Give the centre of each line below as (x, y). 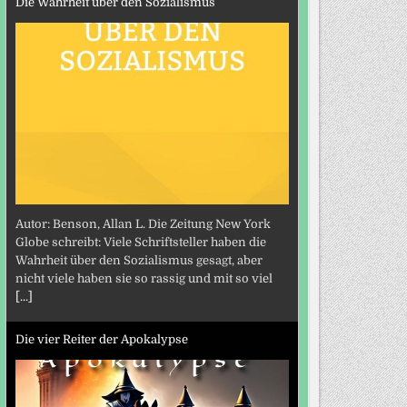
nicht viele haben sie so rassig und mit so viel (144, 279)
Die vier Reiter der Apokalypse (101, 339)
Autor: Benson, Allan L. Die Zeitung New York (143, 224)
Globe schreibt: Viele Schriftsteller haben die (140, 243)
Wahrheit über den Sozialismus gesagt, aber (139, 261)
